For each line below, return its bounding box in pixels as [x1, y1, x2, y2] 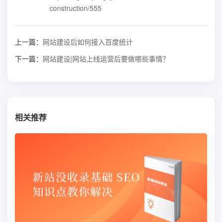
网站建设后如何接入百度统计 [43, 37, 133, 47]
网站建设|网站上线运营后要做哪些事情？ [43, 54, 169, 63]
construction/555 [50, 3, 102, 13]
